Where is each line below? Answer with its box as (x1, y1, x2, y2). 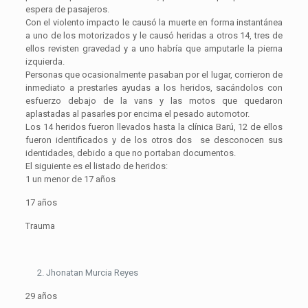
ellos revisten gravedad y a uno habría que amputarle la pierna (25, 43, 283, 54)
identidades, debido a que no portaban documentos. (25, 148, 236, 159)
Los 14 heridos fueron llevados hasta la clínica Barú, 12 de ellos (25, 122, 283, 133)
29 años (25, 291, 57, 302)
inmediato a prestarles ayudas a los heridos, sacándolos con (25, 82, 283, 93)
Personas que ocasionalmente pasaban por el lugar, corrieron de (25, 69, 283, 80)
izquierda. (25, 56, 65, 67)
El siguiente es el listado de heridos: (25, 161, 168, 172)
